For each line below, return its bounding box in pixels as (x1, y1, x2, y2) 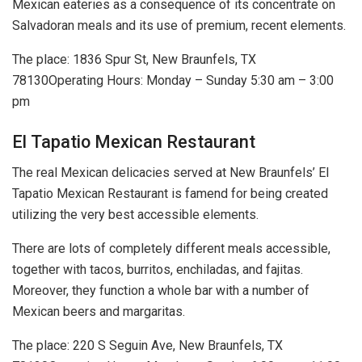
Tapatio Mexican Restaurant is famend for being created (12, 186, 328, 202)
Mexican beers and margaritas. (12, 304, 185, 320)
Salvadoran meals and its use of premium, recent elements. (12, 17, 346, 33)
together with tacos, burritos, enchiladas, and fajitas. (12, 262, 303, 278)
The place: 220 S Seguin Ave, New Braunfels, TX (12, 338, 283, 354)
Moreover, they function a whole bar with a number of (12, 283, 309, 299)
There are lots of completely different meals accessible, (12, 241, 330, 257)
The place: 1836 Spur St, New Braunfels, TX (12, 51, 256, 67)
